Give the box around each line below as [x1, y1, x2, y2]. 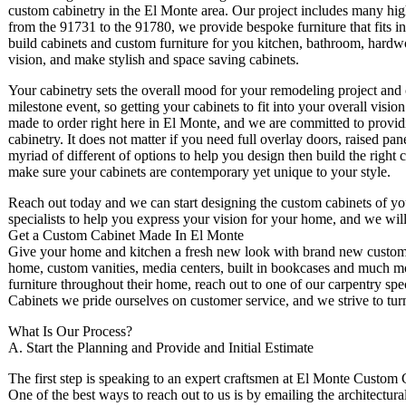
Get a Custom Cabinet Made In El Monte [8, 227, 244, 244]
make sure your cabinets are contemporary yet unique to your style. [8, 164, 391, 180]
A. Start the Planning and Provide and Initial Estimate [8, 340, 314, 356]
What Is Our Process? [8, 324, 132, 340]
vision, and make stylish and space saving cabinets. [8, 52, 299, 68]
